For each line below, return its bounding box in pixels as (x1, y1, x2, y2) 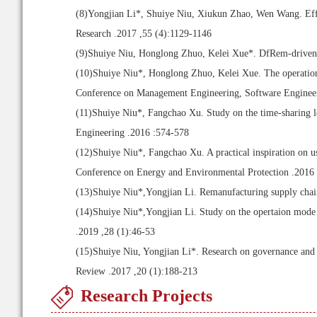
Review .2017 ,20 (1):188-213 (76, 266, 197, 277)
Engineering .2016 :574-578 (76, 127, 189, 138)
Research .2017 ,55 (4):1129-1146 (76, 28, 212, 39)
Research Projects (81, 287, 212, 305)
